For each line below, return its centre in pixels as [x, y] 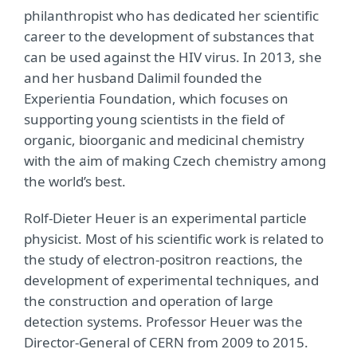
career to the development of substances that [169, 36]
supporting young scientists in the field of [154, 119]
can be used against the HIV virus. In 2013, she [173, 57]
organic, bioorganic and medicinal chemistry [164, 140]
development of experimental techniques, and [171, 280]
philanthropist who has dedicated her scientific [171, 16]
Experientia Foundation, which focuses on [156, 98]
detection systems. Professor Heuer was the [163, 322]
